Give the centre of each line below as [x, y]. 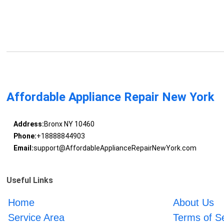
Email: [23, 148]
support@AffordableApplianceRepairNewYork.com [115, 148]
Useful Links [30, 180]
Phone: [25, 136]
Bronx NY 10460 [69, 124]
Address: [28, 124]
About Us [193, 203]
